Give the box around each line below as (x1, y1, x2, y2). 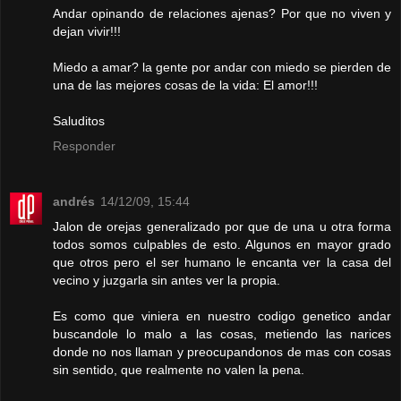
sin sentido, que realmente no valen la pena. (53, 363, 304, 378)
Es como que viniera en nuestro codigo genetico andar (53, 309, 391, 324)
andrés (53, 194, 95, 209)
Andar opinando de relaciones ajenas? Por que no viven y (53, 6, 391, 21)
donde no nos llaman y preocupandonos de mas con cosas (53, 345, 391, 360)
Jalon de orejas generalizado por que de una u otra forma (53, 219, 391, 235)
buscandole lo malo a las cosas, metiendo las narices (53, 327, 391, 342)
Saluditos (53, 114, 105, 129)
